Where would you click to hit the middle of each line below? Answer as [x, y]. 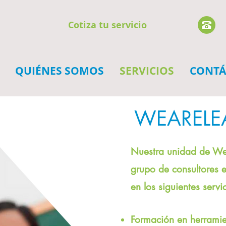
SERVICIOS [147, 71]
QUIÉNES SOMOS [59, 71]
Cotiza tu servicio [107, 25]
